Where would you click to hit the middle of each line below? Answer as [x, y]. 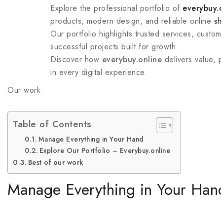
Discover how [76, 59]
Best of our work [55, 162]
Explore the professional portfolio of [116, 8]
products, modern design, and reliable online [132, 21]
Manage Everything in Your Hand [91, 139]
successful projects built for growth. [114, 47]
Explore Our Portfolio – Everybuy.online [105, 150]
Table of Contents [52, 124]
